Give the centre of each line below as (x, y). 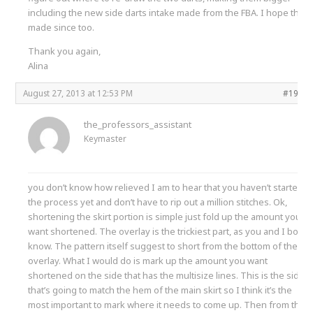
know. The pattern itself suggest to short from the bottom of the (163, 246)
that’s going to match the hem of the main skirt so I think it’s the (160, 290)
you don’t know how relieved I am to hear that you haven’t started (166, 187)
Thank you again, (65, 51)
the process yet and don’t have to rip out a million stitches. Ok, (158, 202)
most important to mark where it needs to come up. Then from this (168, 304)
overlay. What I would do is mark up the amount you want (148, 260)
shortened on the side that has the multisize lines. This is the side (167, 275)
